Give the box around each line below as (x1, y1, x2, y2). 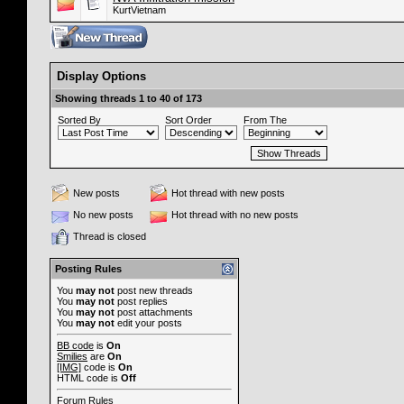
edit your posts (115, 317, 182, 328)
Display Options (57, 69, 146, 83)
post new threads (115, 285, 193, 296)
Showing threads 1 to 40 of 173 (55, 93, 202, 104)
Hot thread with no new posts (171, 209, 298, 220)
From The (243, 115, 287, 125)
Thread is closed (73, 231, 146, 242)
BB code (57, 340, 94, 351)
